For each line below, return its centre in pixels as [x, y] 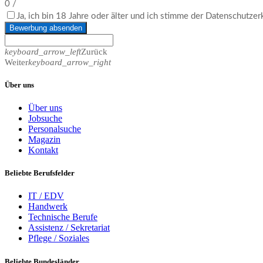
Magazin [44, 140]
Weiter [16, 62]
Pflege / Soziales [59, 238]
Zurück [94, 51]
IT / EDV [46, 196]
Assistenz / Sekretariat [69, 228]
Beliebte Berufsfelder [40, 173]
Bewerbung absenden [46, 28]
